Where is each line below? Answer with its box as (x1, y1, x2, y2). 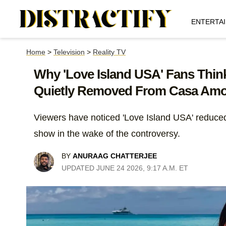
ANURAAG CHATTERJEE (73, 152, 157, 160)
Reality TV (93, 48, 126, 56)
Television (53, 48, 85, 56)
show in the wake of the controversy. (34, 129, 180, 139)
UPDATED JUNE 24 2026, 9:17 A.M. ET (62, 164, 188, 172)
